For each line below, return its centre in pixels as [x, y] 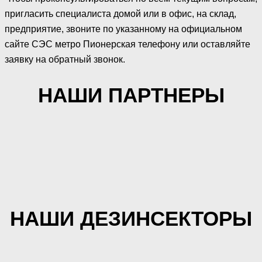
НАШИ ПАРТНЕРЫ [131, 95]
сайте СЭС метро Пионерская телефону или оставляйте [127, 44]
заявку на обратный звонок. [65, 59]
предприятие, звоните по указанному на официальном [123, 29]
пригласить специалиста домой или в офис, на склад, [120, 13]
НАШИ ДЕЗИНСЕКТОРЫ [131, 219]
